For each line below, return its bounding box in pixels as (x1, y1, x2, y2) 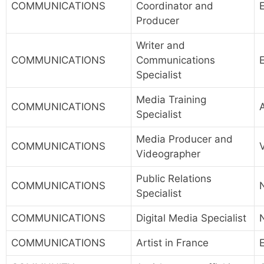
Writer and (136, 39, 185, 52)
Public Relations (136, 173, 212, 185)
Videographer (136, 148, 200, 160)
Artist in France (136, 237, 209, 249)
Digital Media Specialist (136, 212, 246, 225)
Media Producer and (136, 133, 233, 146)
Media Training (136, 94, 206, 106)
